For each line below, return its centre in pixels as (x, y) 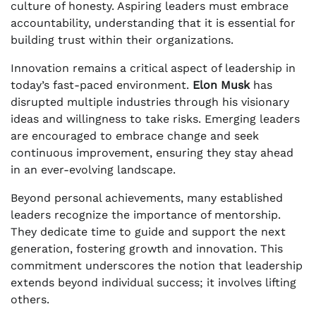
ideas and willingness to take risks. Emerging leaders (155, 119)
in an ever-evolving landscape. (93, 169)
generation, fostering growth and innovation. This (147, 248)
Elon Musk (221, 85)
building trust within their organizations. (122, 39)
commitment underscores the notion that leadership (157, 265)
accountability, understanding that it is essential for (153, 23)
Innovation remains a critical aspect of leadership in (153, 68)
